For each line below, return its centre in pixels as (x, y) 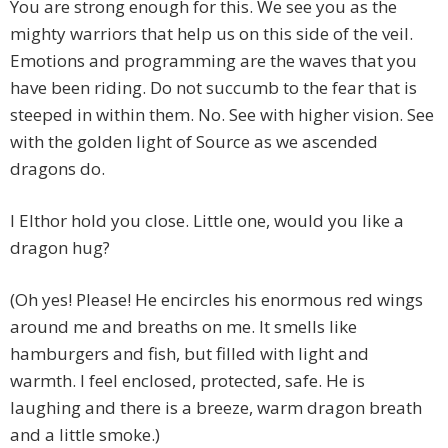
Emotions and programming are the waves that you (213, 61)
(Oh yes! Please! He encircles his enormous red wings (216, 300)
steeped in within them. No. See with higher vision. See (222, 115)
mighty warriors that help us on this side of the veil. (211, 34)
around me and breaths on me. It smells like (183, 327)
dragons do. (57, 169)
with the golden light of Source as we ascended (194, 142)
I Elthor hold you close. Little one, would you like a (207, 221)
